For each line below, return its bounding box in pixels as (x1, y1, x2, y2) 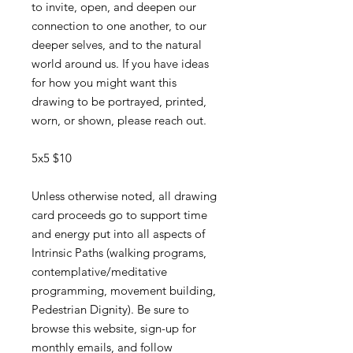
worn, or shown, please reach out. (32, 113, 206, 128)
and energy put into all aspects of (32, 226, 205, 242)
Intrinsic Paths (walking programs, (32, 245, 206, 261)
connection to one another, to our (32, 18, 206, 34)
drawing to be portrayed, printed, (32, 94, 206, 110)
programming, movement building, (32, 283, 216, 299)
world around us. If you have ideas (32, 56, 209, 72)
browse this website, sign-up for (32, 321, 196, 336)
